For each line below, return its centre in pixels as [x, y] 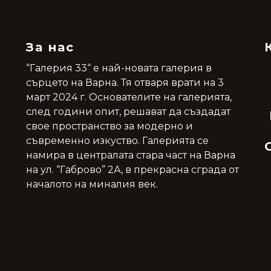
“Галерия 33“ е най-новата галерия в [119, 68]
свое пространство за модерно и [109, 126]
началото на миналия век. [92, 184]
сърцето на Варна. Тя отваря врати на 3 [125, 83]
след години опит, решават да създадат [128, 112]
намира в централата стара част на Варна [130, 155]
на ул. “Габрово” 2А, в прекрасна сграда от [132, 170]
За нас [50, 47]
